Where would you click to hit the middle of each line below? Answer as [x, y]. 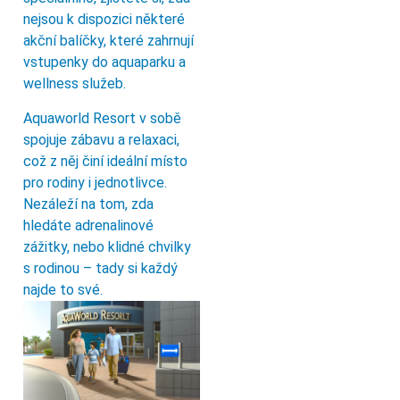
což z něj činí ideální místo [105, 161]
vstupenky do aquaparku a [104, 62]
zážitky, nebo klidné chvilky [107, 246]
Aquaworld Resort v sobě [102, 118]
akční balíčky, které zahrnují [108, 41]
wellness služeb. [75, 84]
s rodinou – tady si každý [100, 268]
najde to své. [63, 289]
